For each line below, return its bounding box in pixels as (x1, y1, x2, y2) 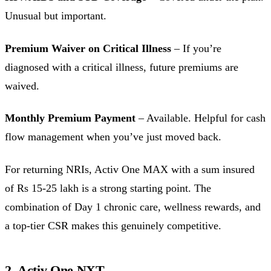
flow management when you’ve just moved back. (5, 131, 221, 143)
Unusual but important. (5, 10, 106, 22)
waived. (5, 79, 39, 92)
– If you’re (171, 42, 221, 54)
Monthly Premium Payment (5, 112, 135, 125)
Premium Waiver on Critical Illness (5, 42, 171, 54)
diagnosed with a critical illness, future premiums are (5, 60, 238, 73)
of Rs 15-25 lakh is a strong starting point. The (5, 181, 211, 194)
